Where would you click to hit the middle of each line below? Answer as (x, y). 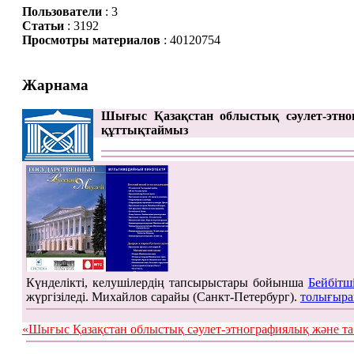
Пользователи (62, 12)
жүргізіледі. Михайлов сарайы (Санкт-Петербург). (163, 296)
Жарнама (55, 85)
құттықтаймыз (144, 130)
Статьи (43, 26)
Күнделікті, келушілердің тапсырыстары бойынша (167, 282)
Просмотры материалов (91, 40)
